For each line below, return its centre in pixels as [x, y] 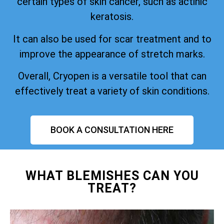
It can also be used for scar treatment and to [112, 39]
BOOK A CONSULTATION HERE [112, 130]
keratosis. [112, 17]
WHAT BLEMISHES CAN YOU [112, 176]
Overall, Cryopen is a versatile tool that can [112, 76]
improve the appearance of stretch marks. [112, 54]
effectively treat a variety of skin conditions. [112, 91]
